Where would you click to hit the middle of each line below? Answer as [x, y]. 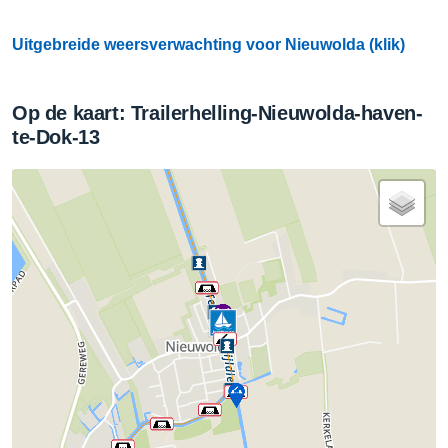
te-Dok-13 [56, 137]
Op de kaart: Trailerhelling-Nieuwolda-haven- [217, 113]
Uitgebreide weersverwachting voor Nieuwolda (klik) [208, 44]
